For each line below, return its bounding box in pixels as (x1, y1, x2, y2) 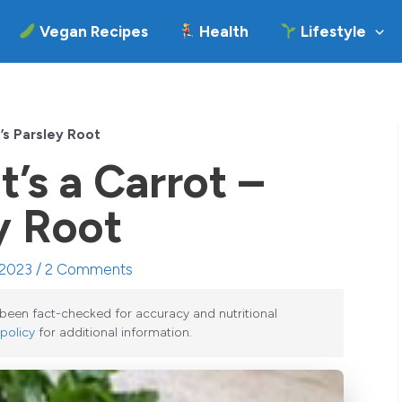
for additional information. (35, 325, 192, 340)
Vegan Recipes (35, 22, 148, 40)
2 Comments (45, 260, 133, 278)
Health (196, 22, 249, 40)
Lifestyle (296, 22, 366, 40)
